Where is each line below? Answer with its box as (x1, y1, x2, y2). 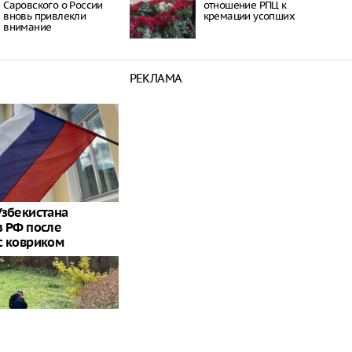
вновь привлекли (3, 9, 86, 23)
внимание (3, 20, 52, 34)
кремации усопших (203, 9, 295, 23)
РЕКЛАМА (129, 70, 182, 86)
